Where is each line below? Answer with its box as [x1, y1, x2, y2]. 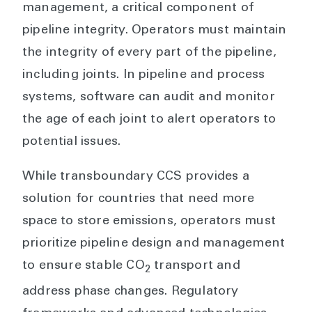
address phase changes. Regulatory [22, 286, 239, 299]
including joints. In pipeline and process [22, 68, 265, 81]
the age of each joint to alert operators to [22, 113, 276, 126]
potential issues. [22, 135, 125, 148]
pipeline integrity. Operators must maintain [22, 24, 287, 37]
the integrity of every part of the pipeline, [22, 46, 276, 59]
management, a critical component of [22, 1, 254, 15]
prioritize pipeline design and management [22, 237, 286, 250]
